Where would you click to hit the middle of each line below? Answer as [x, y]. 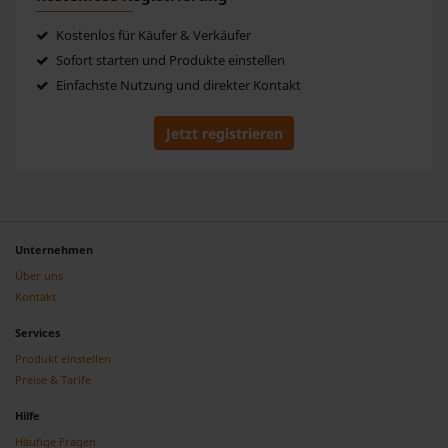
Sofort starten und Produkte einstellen [168, 61]
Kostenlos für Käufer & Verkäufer [151, 36]
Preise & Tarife [53, 379]
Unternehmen [54, 249]
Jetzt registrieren [224, 133]
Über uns [39, 275]
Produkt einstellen [63, 358]
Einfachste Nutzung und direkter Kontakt [176, 86]
